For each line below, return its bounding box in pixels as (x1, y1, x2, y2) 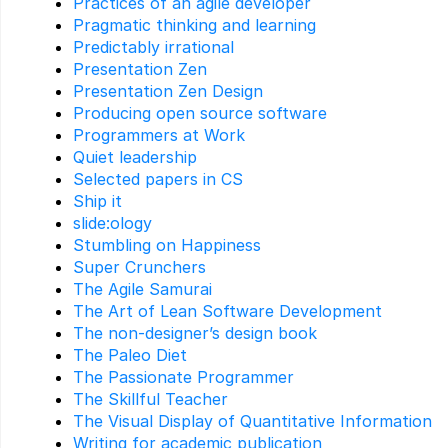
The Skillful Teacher (73, 389, 228, 410)
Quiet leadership (73, 147, 197, 168)
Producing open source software (73, 103, 327, 124)
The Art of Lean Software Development (73, 301, 382, 322)
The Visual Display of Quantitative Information (73, 411, 432, 432)
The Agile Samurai (73, 279, 212, 300)
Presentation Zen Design (73, 81, 263, 102)
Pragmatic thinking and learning (73, 15, 316, 36)
